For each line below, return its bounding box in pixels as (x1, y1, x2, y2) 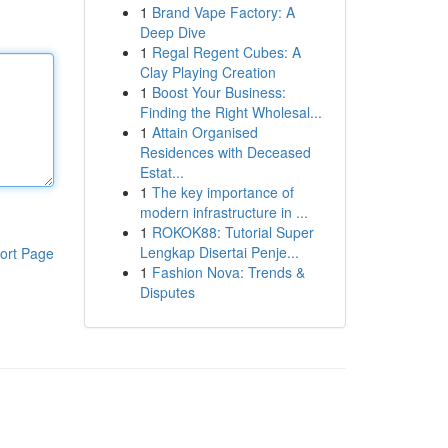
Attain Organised (151, 122, 258, 142)
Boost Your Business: (151, 82, 286, 102)
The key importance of (151, 182, 294, 202)
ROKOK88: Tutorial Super (151, 222, 314, 242)
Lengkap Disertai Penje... (139, 242, 299, 262)
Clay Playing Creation (139, 62, 276, 82)
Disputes (139, 282, 195, 302)
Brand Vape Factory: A (151, 2, 295, 22)
